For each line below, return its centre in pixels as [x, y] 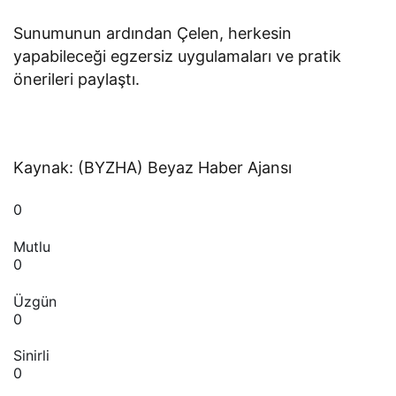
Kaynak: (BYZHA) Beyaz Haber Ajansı [153, 168]
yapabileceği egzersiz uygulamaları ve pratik [178, 57]
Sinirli [31, 356]
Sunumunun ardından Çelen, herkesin [153, 34]
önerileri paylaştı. [77, 80]
